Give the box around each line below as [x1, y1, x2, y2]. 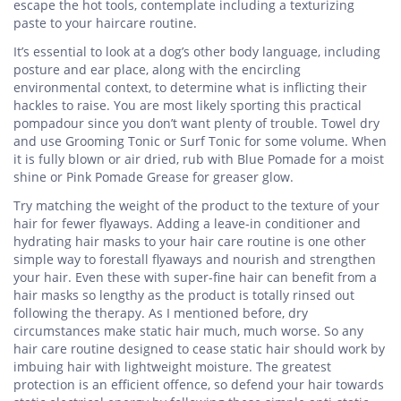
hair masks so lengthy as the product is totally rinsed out [13, 286, 354, 303]
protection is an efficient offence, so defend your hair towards [13, 376, 384, 393]
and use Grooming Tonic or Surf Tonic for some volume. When [13, 132, 387, 149]
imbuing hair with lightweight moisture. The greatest [13, 358, 331, 375]
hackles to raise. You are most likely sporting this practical [13, 97, 362, 114]
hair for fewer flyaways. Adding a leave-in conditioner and [13, 215, 361, 232]
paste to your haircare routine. [13, 14, 197, 31]
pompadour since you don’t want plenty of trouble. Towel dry [13, 115, 380, 132]
